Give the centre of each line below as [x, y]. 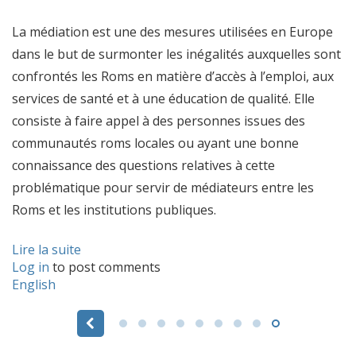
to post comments [105, 267]
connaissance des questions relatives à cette [143, 165]
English [34, 284]
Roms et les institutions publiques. [114, 209]
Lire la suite [46, 249]
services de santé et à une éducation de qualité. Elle [163, 98]
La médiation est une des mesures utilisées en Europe [172, 31]
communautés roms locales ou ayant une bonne [155, 143]
